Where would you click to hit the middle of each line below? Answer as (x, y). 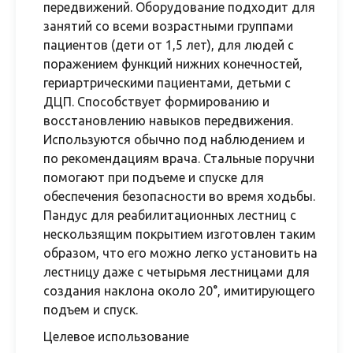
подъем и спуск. (91, 310)
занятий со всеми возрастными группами (168, 26)
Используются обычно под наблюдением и (174, 139)
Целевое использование (116, 336)
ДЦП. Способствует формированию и (156, 102)
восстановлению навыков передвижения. (168, 121)
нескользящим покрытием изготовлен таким (180, 234)
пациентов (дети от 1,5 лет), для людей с (169, 45)
